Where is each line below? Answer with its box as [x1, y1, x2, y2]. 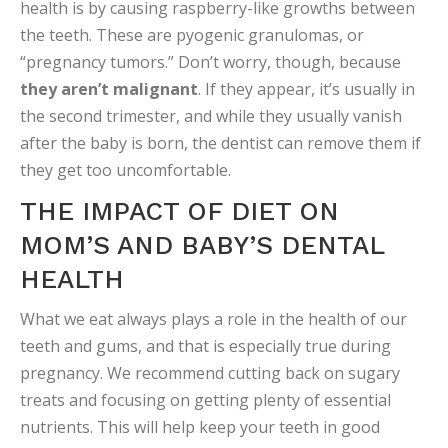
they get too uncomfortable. [20, 159, 231, 182]
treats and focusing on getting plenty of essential [20, 389, 391, 412]
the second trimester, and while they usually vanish [20, 105, 402, 128]
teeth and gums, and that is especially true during [20, 335, 391, 358]
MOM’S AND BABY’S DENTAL [20, 230, 384, 261]
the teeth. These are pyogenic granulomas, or [20, 24, 364, 47]
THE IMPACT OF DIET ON [20, 196, 339, 227]
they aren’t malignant [20, 78, 198, 101]
